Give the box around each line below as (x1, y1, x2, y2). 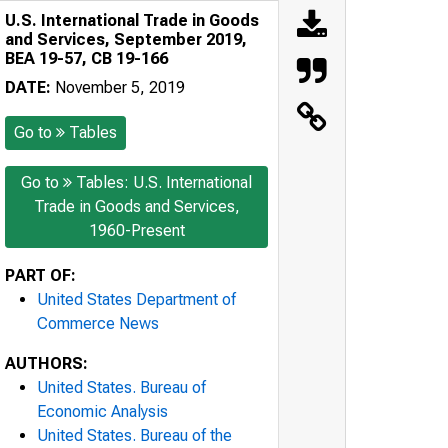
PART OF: (5, 265, 76, 285)
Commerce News (37, 313, 159, 333)
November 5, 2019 (51, 77, 185, 97)
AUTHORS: (5, 353, 88, 373)
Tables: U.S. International (76, 172, 252, 192)
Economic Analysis (37, 401, 168, 421)
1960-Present (88, 220, 185, 240)
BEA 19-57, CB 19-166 (5, 48, 168, 68)
